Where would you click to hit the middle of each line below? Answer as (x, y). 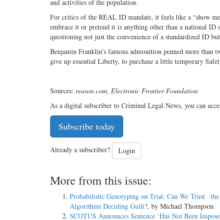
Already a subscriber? (81, 150)
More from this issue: (101, 180)
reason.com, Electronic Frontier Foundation (137, 91)
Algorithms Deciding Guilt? (109, 206)
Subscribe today (87, 126)
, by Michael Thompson (180, 206)
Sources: (63, 91)
